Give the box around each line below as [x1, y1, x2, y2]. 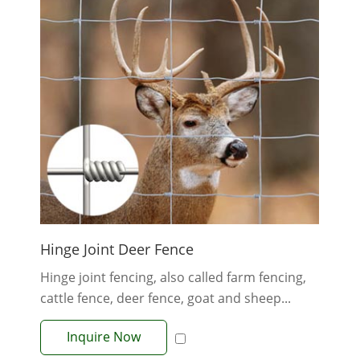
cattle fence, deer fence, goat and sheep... [40, 289, 291, 308]
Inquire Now [67, 328, 141, 346]
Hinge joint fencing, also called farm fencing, [40, 268, 306, 287]
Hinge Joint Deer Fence [40, 239, 194, 260]
